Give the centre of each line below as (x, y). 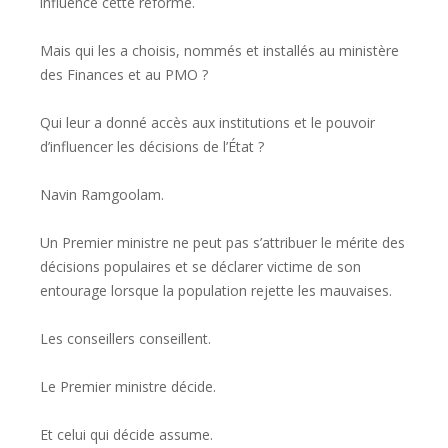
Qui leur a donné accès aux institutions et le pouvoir (207, 123)
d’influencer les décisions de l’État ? (152, 147)
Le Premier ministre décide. (128, 387)
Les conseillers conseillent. (125, 339)
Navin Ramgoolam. (102, 195)
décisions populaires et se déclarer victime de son (200, 267)
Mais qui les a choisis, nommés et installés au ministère (219, 51)
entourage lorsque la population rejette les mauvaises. (216, 291)
